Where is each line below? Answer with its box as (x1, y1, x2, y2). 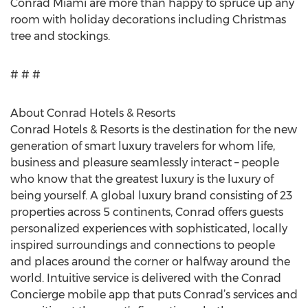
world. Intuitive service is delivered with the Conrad (10, 272, 281, 285)
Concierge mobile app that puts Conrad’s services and (10, 288, 298, 301)
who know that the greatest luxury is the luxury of (10, 173, 274, 186)
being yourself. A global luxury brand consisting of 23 (10, 189, 292, 202)
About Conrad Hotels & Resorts (10, 107, 175, 120)
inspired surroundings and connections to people (10, 239, 275, 252)
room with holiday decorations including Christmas (10, 13, 286, 26)
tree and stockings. (10, 30, 121, 43)
